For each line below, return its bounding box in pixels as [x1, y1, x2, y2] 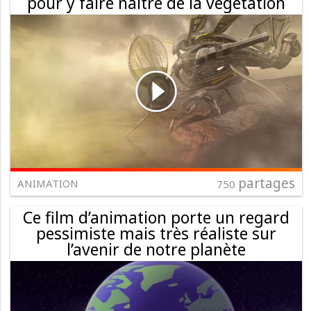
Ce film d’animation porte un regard [23, 205, 289, 228]
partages [238, 174, 295, 192]
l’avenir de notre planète [67, 237, 246, 260]
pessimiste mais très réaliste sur [36, 221, 276, 244]
